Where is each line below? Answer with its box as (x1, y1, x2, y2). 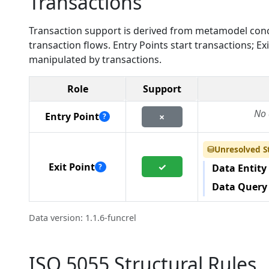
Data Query (212, 180, 267, 193)
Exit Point (49, 160, 95, 174)
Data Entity (212, 162, 267, 175)
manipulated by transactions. (29, 53, 162, 66)
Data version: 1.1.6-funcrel (29, 212, 136, 223)
